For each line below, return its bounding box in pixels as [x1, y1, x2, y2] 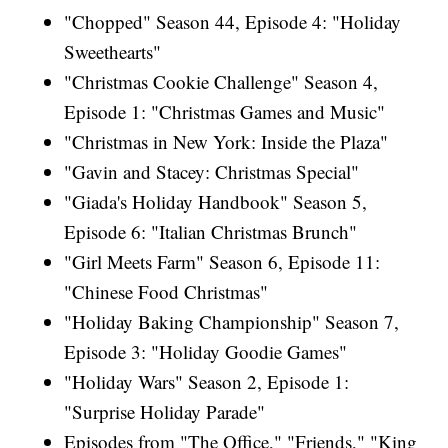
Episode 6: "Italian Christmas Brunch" [64, 218, 358, 244]
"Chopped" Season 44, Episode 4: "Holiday [64, 8, 402, 34]
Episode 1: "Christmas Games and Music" [64, 98, 386, 124]
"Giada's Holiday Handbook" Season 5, [64, 188, 368, 214]
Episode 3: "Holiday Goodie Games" [64, 338, 348, 364]
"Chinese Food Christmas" [64, 278, 269, 304]
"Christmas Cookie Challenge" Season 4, [64, 68, 379, 94]
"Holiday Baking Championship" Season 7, [64, 308, 400, 334]
